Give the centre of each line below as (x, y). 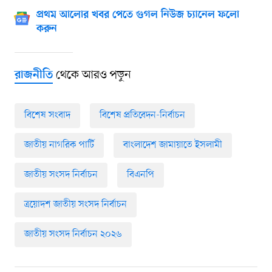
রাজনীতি (33, 76)
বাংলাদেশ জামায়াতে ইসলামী (172, 145)
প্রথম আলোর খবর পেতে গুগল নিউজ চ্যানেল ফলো (138, 15)
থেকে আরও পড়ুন (92, 76)
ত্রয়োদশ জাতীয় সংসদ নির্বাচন (75, 205)
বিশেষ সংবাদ (47, 116)
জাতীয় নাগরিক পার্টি (59, 145)
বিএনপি (140, 175)
